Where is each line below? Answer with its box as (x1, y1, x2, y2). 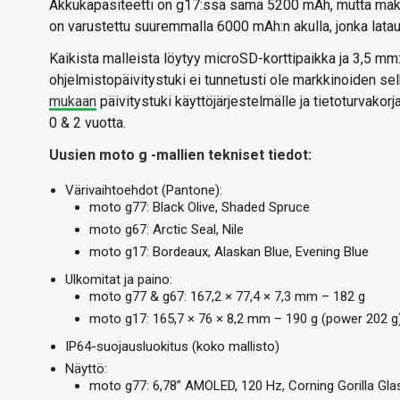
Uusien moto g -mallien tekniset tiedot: (49, 146, 312, 163)
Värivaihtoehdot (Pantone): (65, 182, 222, 198)
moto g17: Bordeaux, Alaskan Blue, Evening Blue (89, 244, 369, 260)
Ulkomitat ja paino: (65, 271, 172, 287)
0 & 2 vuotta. (49, 114, 126, 131)
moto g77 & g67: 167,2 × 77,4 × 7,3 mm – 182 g (89, 288, 365, 304)
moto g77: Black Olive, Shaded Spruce (89, 199, 310, 215)
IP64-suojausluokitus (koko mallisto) (65, 338, 279, 354)
